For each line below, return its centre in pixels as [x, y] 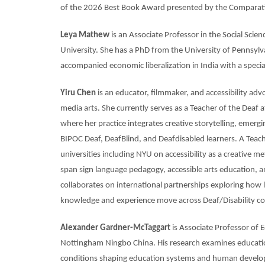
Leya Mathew [86, 35]
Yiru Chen [79, 93]
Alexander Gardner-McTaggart [115, 228]
